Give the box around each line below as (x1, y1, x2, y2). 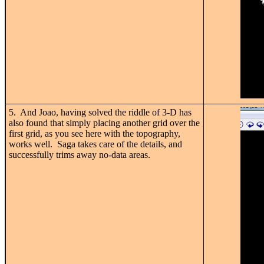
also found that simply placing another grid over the (9, 117, 200, 128)
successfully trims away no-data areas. (9, 149, 150, 160)
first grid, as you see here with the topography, (9, 128, 180, 138)
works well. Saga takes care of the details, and (9, 138, 182, 149)
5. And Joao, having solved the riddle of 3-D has (9, 107, 192, 117)
